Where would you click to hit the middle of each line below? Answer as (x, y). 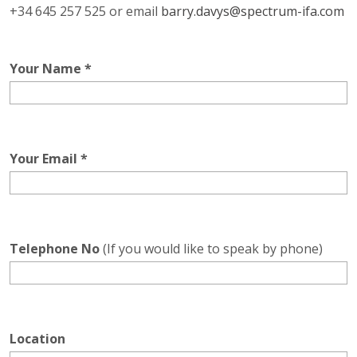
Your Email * (49, 159)
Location (37, 339)
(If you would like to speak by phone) (211, 249)
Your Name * (51, 69)
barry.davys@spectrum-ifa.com (253, 11)
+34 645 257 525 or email (85, 11)
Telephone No (55, 249)
